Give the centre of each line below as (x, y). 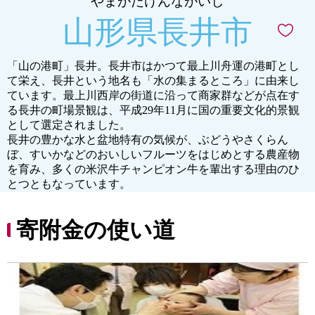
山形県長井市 (157, 32)
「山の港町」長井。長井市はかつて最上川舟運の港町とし (153, 66)
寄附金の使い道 (96, 230)
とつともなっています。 (69, 184)
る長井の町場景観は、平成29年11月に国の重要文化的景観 (153, 110)
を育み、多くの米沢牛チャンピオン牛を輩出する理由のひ (153, 169)
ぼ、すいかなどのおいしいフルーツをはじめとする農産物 (153, 154)
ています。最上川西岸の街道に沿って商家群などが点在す (153, 95)
